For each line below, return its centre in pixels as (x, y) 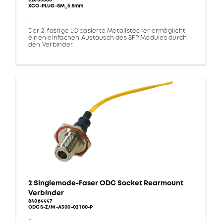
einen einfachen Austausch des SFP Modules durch (108, 38)
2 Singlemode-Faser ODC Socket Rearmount (106, 183)
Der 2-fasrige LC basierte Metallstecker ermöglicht (107, 31)
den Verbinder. (51, 45)
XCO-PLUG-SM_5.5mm (56, 6)
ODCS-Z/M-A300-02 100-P (61, 207)
